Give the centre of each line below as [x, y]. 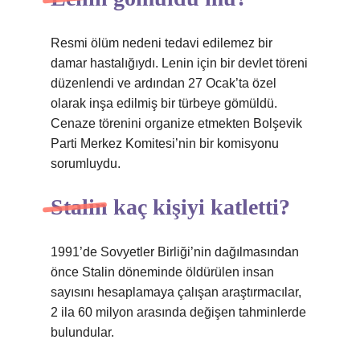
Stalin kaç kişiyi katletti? [170, 207]
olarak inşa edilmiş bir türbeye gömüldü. [164, 103]
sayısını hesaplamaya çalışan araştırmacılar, [176, 292]
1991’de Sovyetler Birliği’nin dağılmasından [175, 252]
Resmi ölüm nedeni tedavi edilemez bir [162, 43]
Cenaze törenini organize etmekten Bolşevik [176, 123]
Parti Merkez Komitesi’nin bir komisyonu [165, 143]
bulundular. [82, 332]
